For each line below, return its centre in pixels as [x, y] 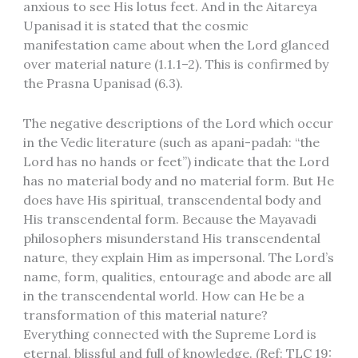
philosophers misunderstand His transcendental [171, 238]
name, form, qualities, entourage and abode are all [177, 276]
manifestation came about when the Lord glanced [176, 45]
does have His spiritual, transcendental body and [172, 199]
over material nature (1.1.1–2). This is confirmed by [175, 64]
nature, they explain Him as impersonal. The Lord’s [178, 257]
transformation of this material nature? [145, 314]
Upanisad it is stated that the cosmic [135, 26]
